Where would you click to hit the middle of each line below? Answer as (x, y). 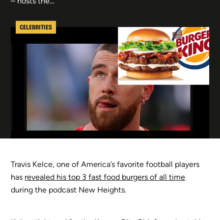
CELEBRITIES (36, 27)
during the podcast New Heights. (69, 190)
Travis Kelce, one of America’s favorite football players (105, 164)
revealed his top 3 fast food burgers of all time (105, 177)
